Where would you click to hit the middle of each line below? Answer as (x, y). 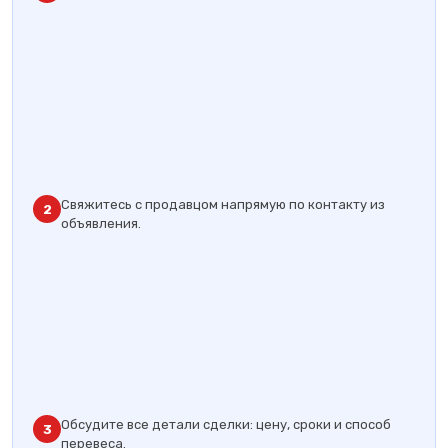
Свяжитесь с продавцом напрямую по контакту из (223, 204)
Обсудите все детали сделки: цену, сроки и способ (226, 424)
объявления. (101, 223)
